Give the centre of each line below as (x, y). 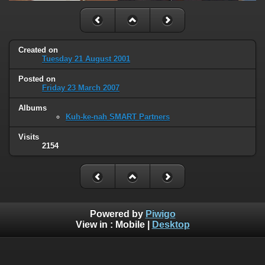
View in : (95, 224)
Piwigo (160, 214)
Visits (29, 137)
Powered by (117, 214)
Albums (33, 108)
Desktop (171, 224)
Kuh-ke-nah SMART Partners (118, 117)
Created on (38, 50)
